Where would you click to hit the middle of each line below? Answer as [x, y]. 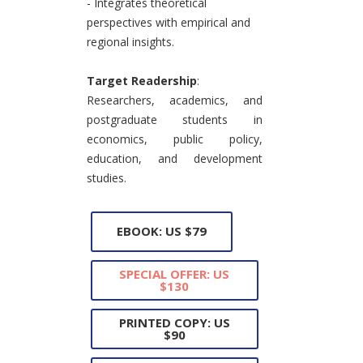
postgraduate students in [174, 119]
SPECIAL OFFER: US [174, 273]
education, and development [174, 158]
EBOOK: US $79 [161, 231]
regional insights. [130, 41]
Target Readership [141, 80]
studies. [106, 177]
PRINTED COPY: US [174, 322]
